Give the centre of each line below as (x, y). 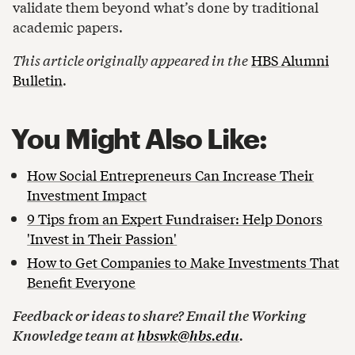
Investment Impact (87, 195)
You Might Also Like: (139, 138)
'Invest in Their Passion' (102, 239)
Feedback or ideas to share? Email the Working (159, 315)
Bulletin (38, 79)
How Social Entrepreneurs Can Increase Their (171, 175)
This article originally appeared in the (130, 59)
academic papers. (68, 27)
